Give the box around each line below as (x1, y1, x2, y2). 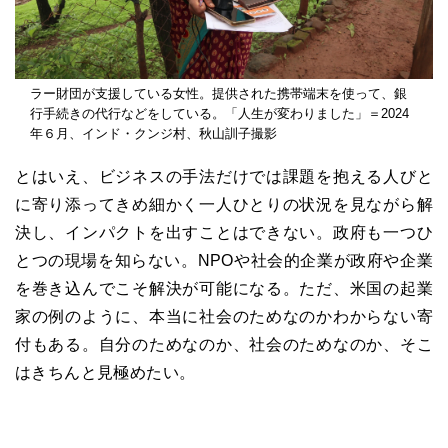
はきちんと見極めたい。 (15, 364, 196, 382)
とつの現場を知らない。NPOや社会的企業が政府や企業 (15, 252, 433, 270)
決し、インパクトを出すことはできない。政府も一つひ (15, 224, 433, 242)
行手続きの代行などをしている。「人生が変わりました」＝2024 (30, 106, 409, 122)
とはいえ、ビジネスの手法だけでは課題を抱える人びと (15, 168, 433, 186)
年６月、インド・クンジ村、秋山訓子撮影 (30, 126, 277, 142)
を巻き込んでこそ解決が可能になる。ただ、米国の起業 (15, 280, 433, 298)
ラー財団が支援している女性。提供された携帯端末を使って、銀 (30, 86, 407, 102)
